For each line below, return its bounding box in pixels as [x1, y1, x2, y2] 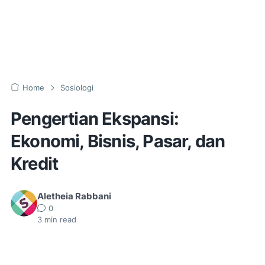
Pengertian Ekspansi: [11, 108, 179, 129]
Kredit [11, 153, 59, 174]
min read [42, 215, 76, 224]
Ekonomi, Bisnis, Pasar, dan [11, 131, 225, 151]
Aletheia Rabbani [37, 191, 111, 202]
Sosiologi [60, 83, 93, 92]
